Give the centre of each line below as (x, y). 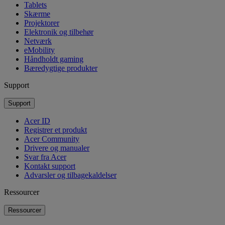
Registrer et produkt (55, 130)
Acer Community (52, 139)
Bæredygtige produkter (61, 68)
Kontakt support (50, 166)
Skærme (37, 14)
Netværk (38, 41)
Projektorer (42, 23)
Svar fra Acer (45, 157)
